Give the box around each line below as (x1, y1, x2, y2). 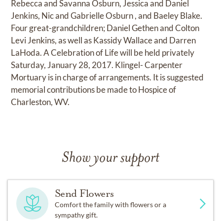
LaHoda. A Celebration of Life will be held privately (11, 47, 195, 58)
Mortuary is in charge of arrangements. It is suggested (11, 72, 204, 82)
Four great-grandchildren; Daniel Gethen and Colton (11, 22, 200, 33)
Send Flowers (54, 186, 114, 200)
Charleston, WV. (11, 96, 70, 107)
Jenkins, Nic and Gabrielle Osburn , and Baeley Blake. (11, 10, 203, 21)
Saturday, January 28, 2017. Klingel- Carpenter (11, 59, 183, 70)
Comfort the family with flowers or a (54, 200, 166, 209)
